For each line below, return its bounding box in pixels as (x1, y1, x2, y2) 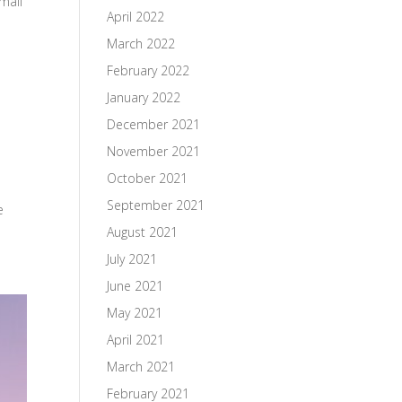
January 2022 (107, 89, 181, 106)
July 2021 (107, 250, 158, 267)
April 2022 (107, 8, 165, 25)
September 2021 (107, 197, 205, 214)
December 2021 (107, 116, 201, 133)
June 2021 (107, 277, 164, 294)
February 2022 (107, 62, 190, 79)
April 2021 (107, 331, 165, 348)
